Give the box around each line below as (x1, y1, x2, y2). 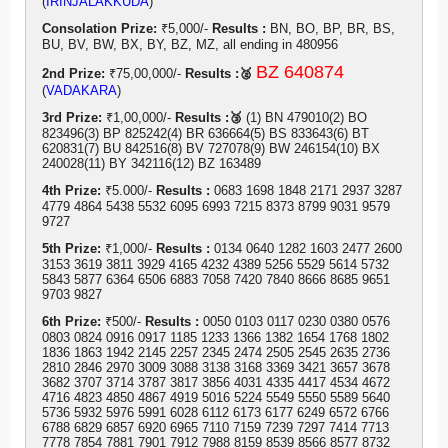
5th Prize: (42, 241, 101, 257)
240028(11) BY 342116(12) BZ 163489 (42, 156, 261, 172)
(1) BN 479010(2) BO (246, 110, 367, 126)
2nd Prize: (42, 66, 105, 82)
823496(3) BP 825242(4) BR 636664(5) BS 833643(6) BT (42, 126, 369, 142)
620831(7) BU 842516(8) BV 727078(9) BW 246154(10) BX (42, 141, 380, 157)
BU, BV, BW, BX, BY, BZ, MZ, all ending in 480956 (42, 37, 338, 53)
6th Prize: (42, 314, 101, 330)
